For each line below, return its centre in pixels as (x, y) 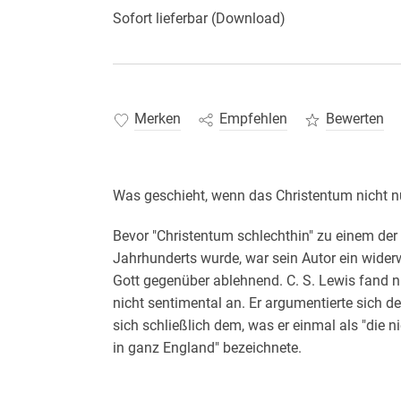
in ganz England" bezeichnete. (207, 348)
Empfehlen (253, 119)
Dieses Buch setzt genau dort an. (216, 388)
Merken (157, 119)
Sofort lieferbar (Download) (199, 18)
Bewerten (354, 119)
